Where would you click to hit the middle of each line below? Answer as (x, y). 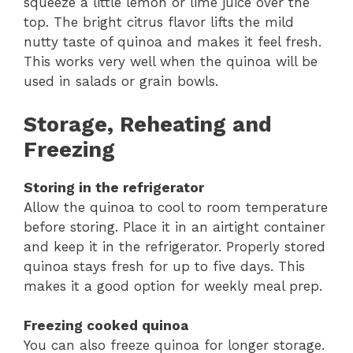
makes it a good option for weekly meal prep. (173, 286)
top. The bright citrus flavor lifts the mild (159, 22)
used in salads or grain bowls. (121, 82)
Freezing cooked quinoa (106, 326)
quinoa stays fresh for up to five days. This (164, 266)
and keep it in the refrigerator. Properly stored (175, 246)
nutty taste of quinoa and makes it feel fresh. (173, 42)
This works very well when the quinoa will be (171, 62)
